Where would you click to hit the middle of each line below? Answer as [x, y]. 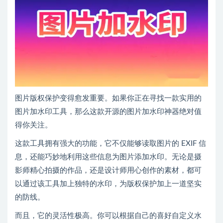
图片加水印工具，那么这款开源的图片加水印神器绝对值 [108, 112]
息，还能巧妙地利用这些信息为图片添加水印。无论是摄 [108, 157]
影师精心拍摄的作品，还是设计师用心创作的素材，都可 [108, 171]
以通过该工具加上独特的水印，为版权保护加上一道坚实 [108, 184]
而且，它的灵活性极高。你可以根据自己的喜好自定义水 [108, 216]
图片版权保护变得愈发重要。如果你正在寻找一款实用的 [108, 99]
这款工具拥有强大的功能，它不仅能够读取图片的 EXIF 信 [111, 144]
